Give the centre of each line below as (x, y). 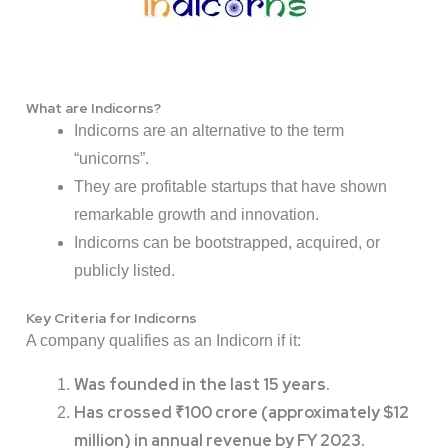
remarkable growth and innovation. (196, 215)
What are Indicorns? (93, 108)
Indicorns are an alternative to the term (209, 131)
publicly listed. (124, 271)
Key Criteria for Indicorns (111, 318)
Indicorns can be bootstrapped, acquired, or (227, 243)
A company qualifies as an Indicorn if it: (163, 341)
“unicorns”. (111, 159)
